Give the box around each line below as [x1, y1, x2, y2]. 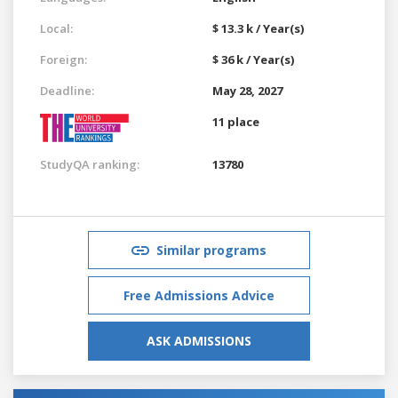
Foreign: [40, 51, 87, 68]
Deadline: [40, 82, 94, 99]
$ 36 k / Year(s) [212, 51, 294, 68]
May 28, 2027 [212, 82, 283, 99]
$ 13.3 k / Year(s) [212, 20, 304, 36]
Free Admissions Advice [123, 286, 275, 304]
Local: [40, 20, 73, 36]
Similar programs [156, 241, 267, 259]
